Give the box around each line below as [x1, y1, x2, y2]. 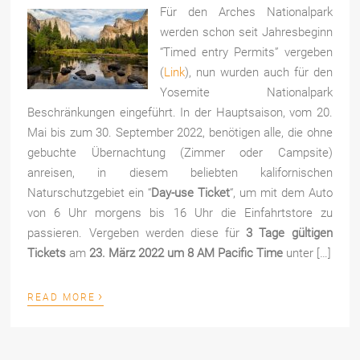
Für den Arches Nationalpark [160, 4, 333, 19]
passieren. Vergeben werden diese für [27, 225, 247, 240]
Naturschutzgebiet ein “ [27, 185, 152, 200]
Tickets [27, 245, 67, 260]
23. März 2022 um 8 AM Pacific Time [89, 245, 284, 260]
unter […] [283, 245, 332, 260]
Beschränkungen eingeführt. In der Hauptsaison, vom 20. [27, 104, 333, 120]
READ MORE [27, 291, 96, 303]
